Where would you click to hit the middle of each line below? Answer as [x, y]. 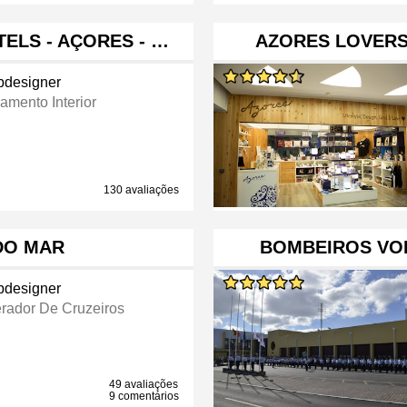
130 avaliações [142, 190]
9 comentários [144, 397]
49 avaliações [144, 385]
